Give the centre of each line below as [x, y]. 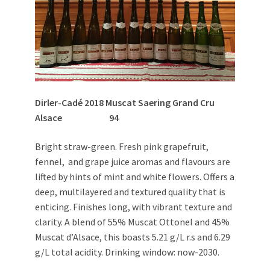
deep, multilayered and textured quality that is [130, 192]
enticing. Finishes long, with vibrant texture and [133, 207]
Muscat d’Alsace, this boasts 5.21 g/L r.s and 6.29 [133, 237]
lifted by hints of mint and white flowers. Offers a [135, 177]
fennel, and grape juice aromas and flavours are [133, 162]
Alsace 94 [77, 118]
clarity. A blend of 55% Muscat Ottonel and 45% [132, 222]
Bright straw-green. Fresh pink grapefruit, [122, 147]
